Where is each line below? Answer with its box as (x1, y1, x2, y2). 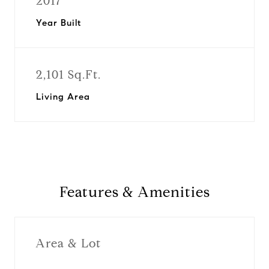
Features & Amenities (59, 183, 210, 201)
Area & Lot (35, 235, 101, 251)
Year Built (36, 17, 81, 28)
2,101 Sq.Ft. (36, 67, 101, 82)
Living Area (36, 91, 90, 102)
